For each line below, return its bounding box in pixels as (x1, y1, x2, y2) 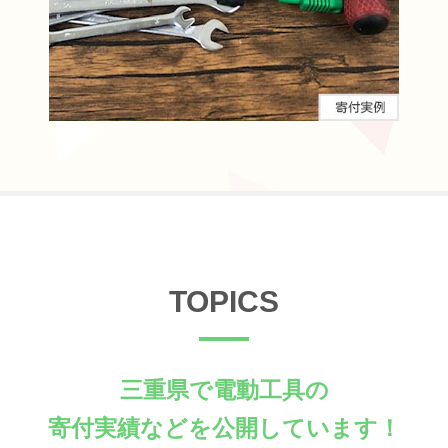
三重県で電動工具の (119, 376, 329, 403)
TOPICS (169, 283, 279, 318)
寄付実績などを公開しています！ (47, 414, 401, 441)
